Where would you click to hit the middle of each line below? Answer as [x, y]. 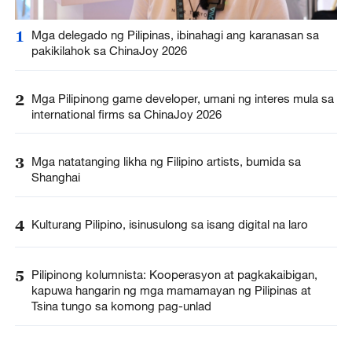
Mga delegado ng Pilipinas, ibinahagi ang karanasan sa [175, 35]
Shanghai [55, 176]
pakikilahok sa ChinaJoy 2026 [109, 51]
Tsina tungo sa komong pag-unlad [121, 306]
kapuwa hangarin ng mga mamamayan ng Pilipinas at [171, 290]
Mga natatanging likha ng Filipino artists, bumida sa [166, 161]
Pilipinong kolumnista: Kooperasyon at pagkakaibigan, [174, 275]
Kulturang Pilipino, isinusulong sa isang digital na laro [169, 224]
